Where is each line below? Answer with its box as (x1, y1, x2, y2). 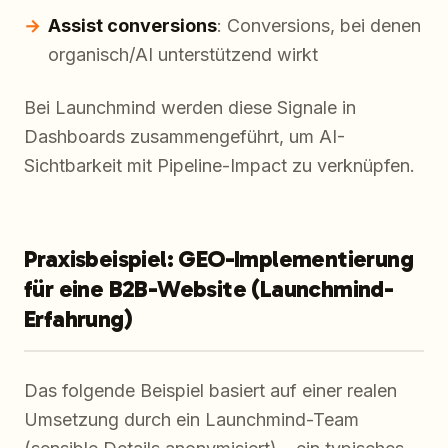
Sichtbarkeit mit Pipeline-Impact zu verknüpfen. (24, 155, 415, 177)
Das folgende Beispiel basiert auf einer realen (24, 380, 397, 402)
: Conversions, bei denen (217, 15, 421, 37)
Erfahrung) (24, 304, 133, 334)
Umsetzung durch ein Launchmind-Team (24, 409, 359, 431)
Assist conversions (48, 15, 217, 37)
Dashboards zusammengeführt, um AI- (24, 126, 345, 148)
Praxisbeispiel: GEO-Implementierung (24, 244, 413, 274)
